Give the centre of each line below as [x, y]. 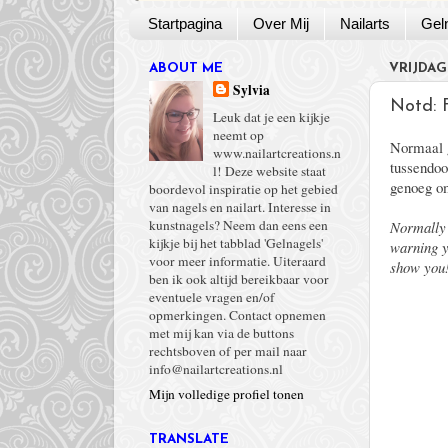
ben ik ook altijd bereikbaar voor [239, 279]
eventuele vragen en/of [212, 297]
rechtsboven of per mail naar [228, 351]
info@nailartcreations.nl [216, 369]
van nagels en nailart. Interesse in [240, 207]
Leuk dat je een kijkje [272, 117]
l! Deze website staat [270, 171]
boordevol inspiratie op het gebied [243, 189]
